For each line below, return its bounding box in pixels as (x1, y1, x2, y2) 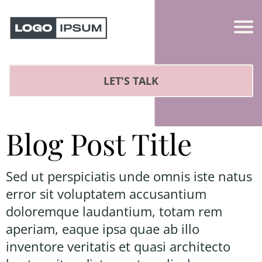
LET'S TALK (104, 73, 158, 88)
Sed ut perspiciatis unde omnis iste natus (6, 167, 252, 185)
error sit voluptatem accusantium (6, 184, 206, 202)
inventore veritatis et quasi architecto (6, 237, 230, 255)
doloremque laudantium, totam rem (6, 202, 222, 220)
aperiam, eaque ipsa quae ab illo (6, 219, 199, 237)
